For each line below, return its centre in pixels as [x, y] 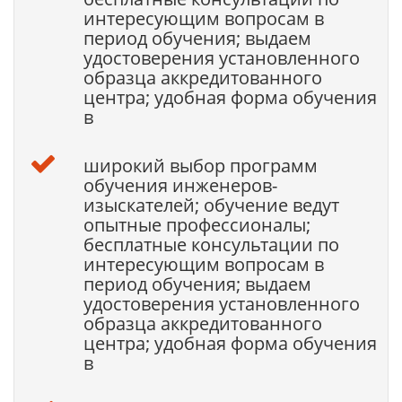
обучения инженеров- [180, 185]
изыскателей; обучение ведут [211, 205]
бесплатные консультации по [211, 245]
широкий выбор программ [200, 166]
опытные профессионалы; [197, 225]
